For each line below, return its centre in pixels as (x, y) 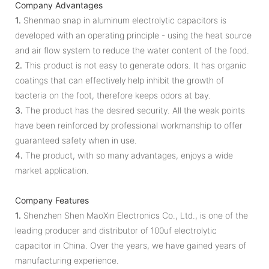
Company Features (52, 200)
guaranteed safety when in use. (76, 140)
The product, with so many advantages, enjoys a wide (128, 155)
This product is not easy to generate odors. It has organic (134, 65)
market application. (52, 170)
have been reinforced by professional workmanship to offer (129, 125)
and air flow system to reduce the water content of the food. (132, 50)
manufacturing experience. (67, 260)
